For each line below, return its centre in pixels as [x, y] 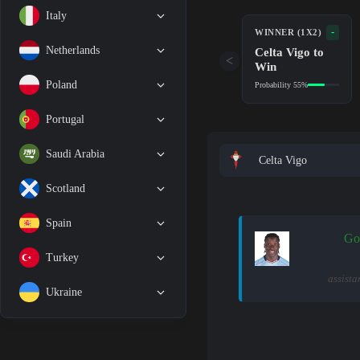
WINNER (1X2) [288, 33]
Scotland [65, 188]
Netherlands [73, 50]
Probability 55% [282, 84]
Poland [61, 84]
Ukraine [64, 292]
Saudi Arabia [75, 153]
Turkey [62, 257]
